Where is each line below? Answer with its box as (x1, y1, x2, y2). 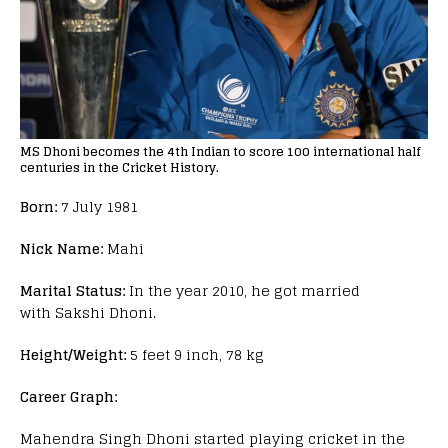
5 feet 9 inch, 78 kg (130, 342, 264, 368)
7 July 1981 (61, 194, 138, 220)
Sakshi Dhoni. (55, 300, 156, 326)
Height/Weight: (20, 342, 130, 368)
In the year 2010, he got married (129, 278, 360, 304)
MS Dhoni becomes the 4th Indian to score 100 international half (20, 141, 421, 163)
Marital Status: (20, 278, 129, 304)
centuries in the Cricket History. (20, 157, 219, 179)
